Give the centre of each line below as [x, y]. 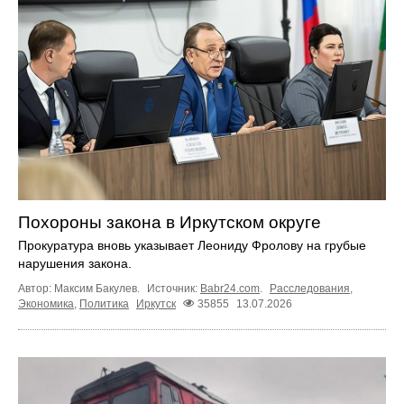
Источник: [174, 288]
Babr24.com [230, 288]
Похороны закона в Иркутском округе [170, 222]
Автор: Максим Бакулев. [80, 288]
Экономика [46, 303]
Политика [104, 303]
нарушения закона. [75, 263]
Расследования [310, 288]
